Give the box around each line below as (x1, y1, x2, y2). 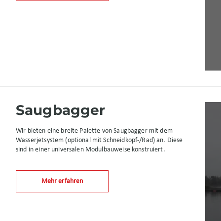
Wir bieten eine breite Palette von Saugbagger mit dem (16, 127, 173, 135)
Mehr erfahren (41, 178, 83, 185)
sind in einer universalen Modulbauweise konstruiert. (16, 146, 165, 153)
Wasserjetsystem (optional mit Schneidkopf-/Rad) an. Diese (16, 137, 183, 144)
